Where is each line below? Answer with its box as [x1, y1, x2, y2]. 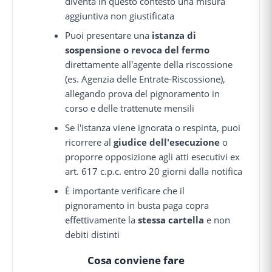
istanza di [152, 29, 197, 42]
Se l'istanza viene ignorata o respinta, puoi [65, 121, 241, 134]
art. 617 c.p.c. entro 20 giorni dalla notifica [65, 165, 243, 178]
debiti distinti [65, 228, 120, 241]
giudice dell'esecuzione [114, 136, 220, 149]
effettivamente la [65, 214, 138, 226]
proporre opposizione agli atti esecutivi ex [65, 151, 240, 163]
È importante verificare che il [65, 185, 185, 197]
